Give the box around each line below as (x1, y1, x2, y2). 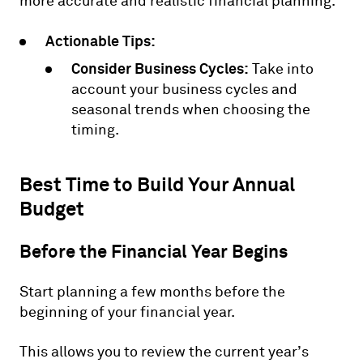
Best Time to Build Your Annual (19, 172, 295, 196)
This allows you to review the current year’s (19, 342, 309, 361)
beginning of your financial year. (19, 302, 235, 322)
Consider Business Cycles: (71, 58, 249, 78)
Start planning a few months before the (19, 282, 285, 301)
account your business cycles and (71, 79, 297, 99)
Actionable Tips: (45, 31, 156, 50)
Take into (249, 59, 314, 79)
